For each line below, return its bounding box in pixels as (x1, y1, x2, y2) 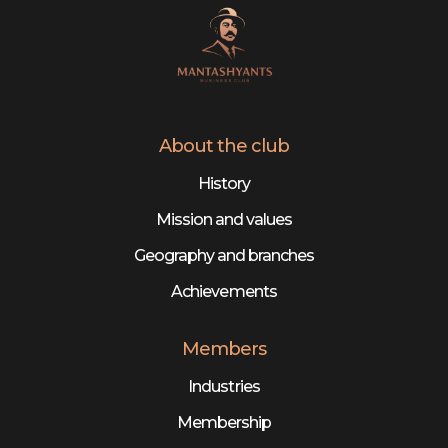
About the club (158, 134, 290, 157)
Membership (176, 412, 272, 432)
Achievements (171, 281, 277, 301)
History (197, 173, 251, 193)
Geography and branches (133, 245, 315, 265)
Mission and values (155, 209, 293, 229)
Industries (188, 376, 260, 396)
